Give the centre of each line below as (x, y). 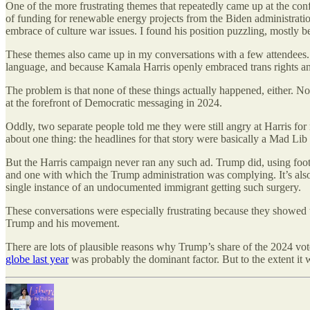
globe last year (37, 259)
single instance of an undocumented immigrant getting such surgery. (153, 188)
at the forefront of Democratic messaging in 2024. (114, 103)
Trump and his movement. (63, 224)
